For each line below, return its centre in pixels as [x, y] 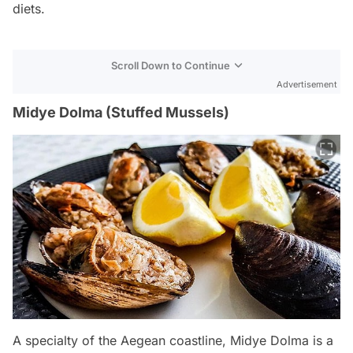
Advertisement [307, 85]
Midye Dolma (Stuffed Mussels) [121, 113]
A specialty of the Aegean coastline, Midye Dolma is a [173, 341]
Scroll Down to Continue [171, 66]
